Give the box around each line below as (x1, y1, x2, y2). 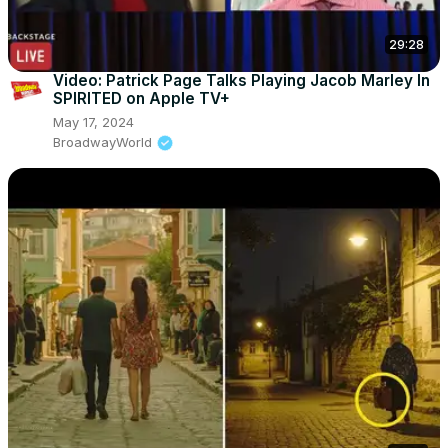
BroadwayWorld (53, 133, 152, 150)
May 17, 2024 (53, 113, 134, 130)
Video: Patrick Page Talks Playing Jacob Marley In (53, 70, 430, 90)
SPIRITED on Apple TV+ (53, 88, 230, 108)
